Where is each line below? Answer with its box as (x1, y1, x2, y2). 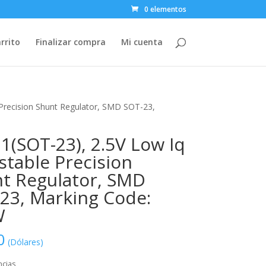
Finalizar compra (35, 36, 106, 47)
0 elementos (144, 4, 186, 14)
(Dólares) (7, 236, 43, 248)
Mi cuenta (121, 36, 163, 47)
